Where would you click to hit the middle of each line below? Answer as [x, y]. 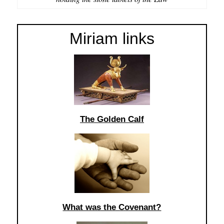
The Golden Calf [112, 119]
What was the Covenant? [112, 207]
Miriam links [112, 38]
